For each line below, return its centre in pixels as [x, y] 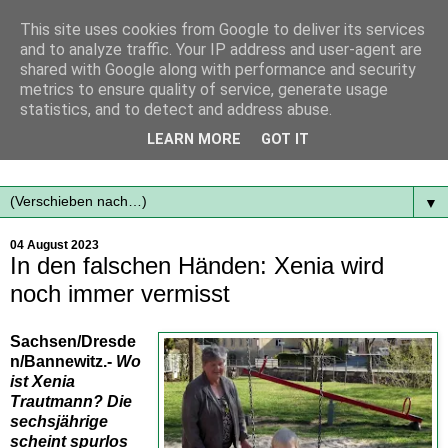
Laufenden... [54, 154]
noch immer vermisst [120, 293]
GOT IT [285, 140]
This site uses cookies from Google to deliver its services [222, 29]
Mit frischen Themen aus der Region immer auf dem [193, 132]
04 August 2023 [54, 244]
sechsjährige [59, 421]
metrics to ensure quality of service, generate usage [204, 89]
